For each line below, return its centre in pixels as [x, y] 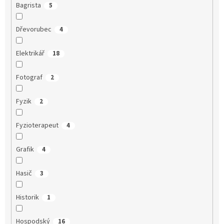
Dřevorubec [33, 30]
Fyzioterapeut [37, 126]
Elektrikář [30, 54]
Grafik [25, 150]
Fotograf [29, 78]
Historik [27, 198]
